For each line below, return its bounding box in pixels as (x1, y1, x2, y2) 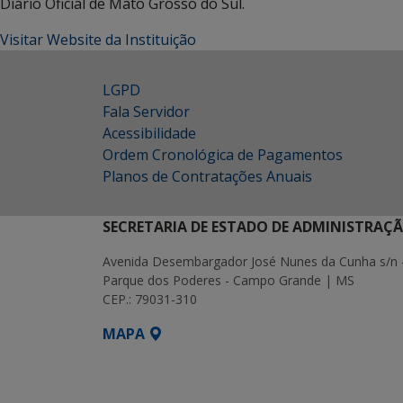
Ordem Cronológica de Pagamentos (103, 145, 343, 165)
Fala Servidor (103, 102, 190, 121)
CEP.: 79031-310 (103, 291, 197, 308)
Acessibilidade (103, 123, 196, 143)
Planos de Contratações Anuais (103, 166, 312, 186)
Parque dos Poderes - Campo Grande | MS (103, 272, 354, 289)
